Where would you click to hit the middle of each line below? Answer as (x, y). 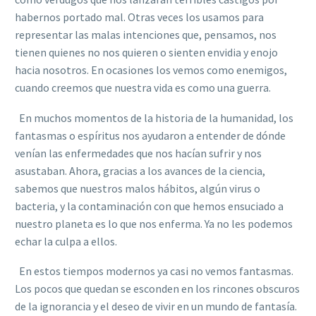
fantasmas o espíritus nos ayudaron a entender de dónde (150, 135)
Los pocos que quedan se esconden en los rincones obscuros (157, 289)
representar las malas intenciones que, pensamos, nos (146, 34)
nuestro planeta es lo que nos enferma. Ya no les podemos (154, 223)
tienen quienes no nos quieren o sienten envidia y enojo (146, 52)
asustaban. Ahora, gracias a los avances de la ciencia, (140, 170)
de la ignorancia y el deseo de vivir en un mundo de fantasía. (156, 306)
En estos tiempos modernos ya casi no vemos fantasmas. (154, 271)
